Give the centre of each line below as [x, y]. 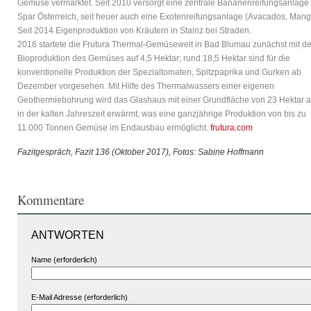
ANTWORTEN [68, 235]
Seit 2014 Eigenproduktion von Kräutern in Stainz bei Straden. [134, 31]
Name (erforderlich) [64, 260]
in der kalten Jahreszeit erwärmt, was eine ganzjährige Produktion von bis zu [162, 114]
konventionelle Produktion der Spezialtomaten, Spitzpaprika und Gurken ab [159, 72]
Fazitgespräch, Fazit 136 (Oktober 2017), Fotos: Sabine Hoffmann [141, 152]
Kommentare [51, 200]
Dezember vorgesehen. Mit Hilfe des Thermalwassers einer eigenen [146, 86]
